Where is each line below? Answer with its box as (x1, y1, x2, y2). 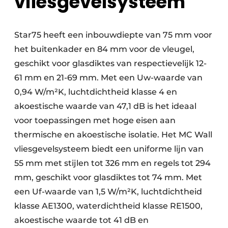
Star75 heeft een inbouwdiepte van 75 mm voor (14, 30, 212, 40)
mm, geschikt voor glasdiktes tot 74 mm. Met (14, 173, 202, 183)
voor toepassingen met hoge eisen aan (14, 116, 176, 126)
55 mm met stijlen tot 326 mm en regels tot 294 (14, 158, 211, 168)
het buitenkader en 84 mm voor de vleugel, (14, 44, 194, 54)
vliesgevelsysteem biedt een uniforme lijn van (14, 144, 204, 154)
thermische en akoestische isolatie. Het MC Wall (14, 130, 212, 140)
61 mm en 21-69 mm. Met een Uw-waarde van (14, 73, 203, 83)
